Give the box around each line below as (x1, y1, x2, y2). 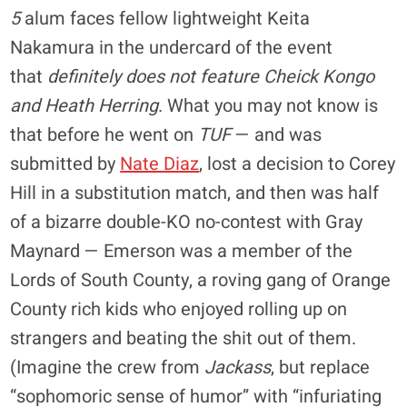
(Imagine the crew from (10, 354, 205, 381)
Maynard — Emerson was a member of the (10, 238, 353, 264)
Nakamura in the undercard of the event (10, 35, 333, 61)
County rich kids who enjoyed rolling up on (10, 296, 348, 323)
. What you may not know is (158, 93, 379, 119)
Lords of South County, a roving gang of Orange (10, 267, 392, 293)
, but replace (271, 354, 371, 381)
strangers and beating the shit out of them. (10, 325, 357, 352)
